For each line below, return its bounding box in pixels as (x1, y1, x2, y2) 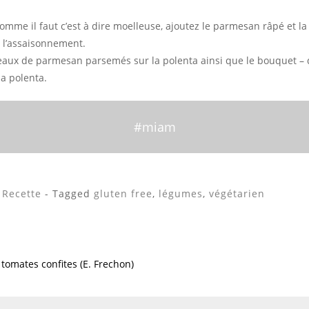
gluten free (94, 186, 152, 200)
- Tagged (45, 186, 94, 200)
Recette (2, 186, 41, 200)
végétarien (209, 186, 265, 200)
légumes (159, 186, 203, 200)
